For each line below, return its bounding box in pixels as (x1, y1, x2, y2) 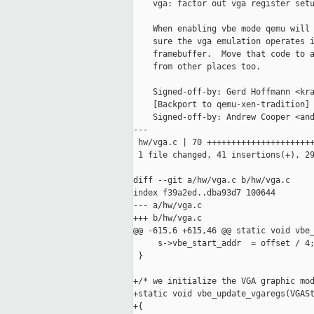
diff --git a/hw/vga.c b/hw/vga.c (133, 175, 290, 186)
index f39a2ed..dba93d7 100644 (133, 188, 275, 198)
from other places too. (133, 62, 261, 72)
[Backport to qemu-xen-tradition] (133, 100, 310, 110)
